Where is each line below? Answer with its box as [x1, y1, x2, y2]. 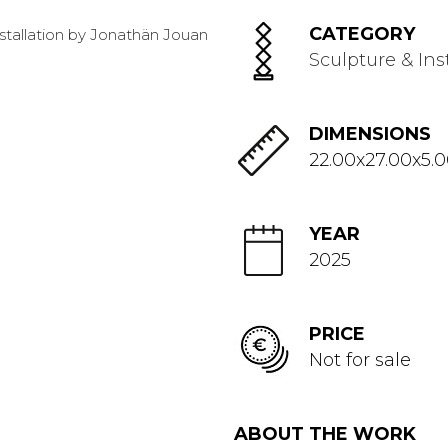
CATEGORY [309, 23, 415, 45]
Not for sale [309, 349, 411, 371]
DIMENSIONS [309, 123, 431, 145]
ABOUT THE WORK [234, 423, 416, 445]
